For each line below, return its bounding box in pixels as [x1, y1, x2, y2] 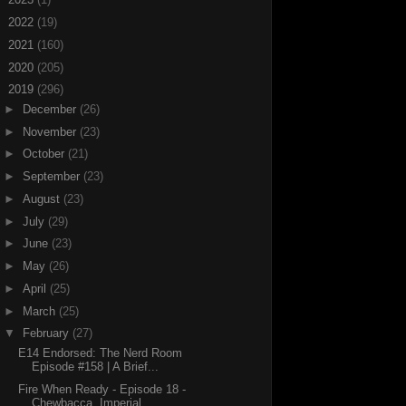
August [22, 191, 63, 206]
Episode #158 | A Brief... [32, 359, 159, 373]
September [22, 169, 83, 184]
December [22, 101, 80, 116]
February [22, 326, 72, 341]
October [22, 147, 68, 161]
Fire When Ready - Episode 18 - [18, 382, 187, 396]
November [22, 124, 80, 139]
